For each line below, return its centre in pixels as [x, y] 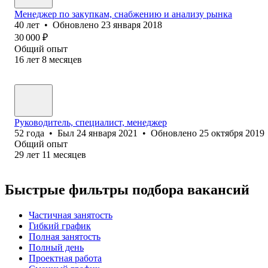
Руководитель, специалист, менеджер [91, 122]
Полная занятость [65, 236]
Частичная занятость [71, 215]
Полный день [56, 247]
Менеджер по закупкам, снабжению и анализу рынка [123, 14]
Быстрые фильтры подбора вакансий [127, 189]
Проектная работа [65, 258]
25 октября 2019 [232, 133]
